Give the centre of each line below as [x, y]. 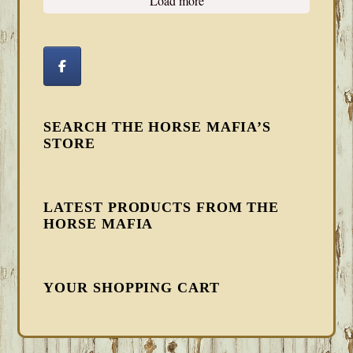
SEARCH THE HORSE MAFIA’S [158, 126]
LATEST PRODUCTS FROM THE [162, 207]
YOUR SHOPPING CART [132, 287]
